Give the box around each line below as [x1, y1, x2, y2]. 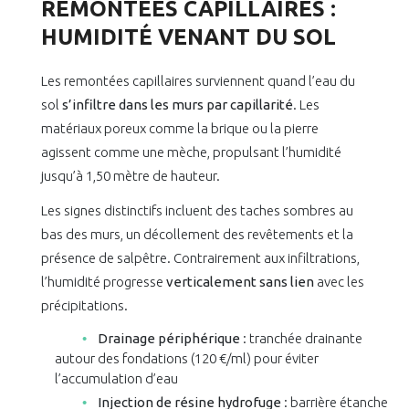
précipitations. [41, 298, 128, 314]
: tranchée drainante [239, 330, 362, 347]
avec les [314, 274, 364, 290]
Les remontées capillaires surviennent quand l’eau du [41, 73, 355, 89]
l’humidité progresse [41, 274, 166, 290]
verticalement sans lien [166, 274, 314, 290]
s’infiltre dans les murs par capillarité [62, 97, 293, 113]
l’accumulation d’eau [54, 371, 178, 387]
